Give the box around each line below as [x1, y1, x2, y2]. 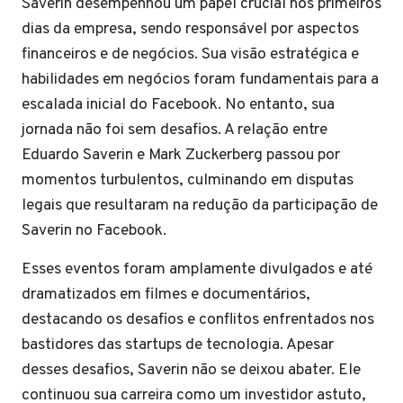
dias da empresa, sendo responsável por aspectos [22, 19, 359, 40]
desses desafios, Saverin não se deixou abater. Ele [22, 360, 361, 381]
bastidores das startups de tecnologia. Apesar [22, 335, 334, 355]
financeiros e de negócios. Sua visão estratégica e [22, 44, 359, 65]
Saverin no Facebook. [22, 220, 166, 241]
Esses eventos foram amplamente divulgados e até [22, 259, 372, 280]
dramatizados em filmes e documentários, [22, 284, 310, 305]
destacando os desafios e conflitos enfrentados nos [22, 309, 374, 330]
